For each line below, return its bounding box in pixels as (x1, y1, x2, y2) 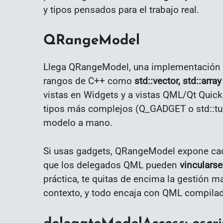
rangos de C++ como (43, 75, 134, 87)
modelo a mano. (43, 117, 112, 129)
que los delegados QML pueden (43, 159, 180, 171)
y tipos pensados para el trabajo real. (43, 4, 199, 16)
